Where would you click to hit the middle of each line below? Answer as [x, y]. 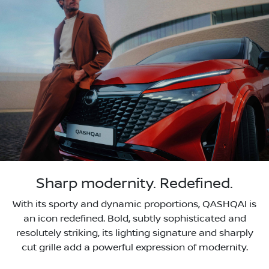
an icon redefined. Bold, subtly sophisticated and [134, 218]
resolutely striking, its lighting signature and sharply [134, 233]
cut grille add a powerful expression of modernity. [134, 247]
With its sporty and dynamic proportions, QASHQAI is [134, 204]
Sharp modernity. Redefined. [134, 183]
